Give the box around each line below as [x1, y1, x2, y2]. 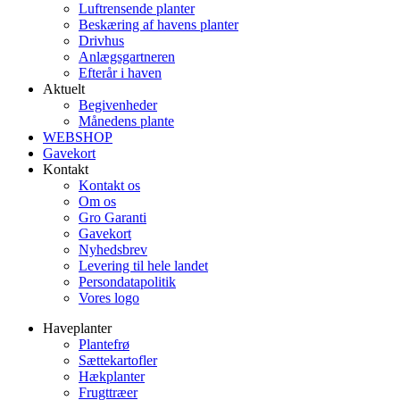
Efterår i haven [79, 64, 162, 80]
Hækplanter [79, 368, 145, 384]
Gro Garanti [79, 209, 146, 225]
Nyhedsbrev [79, 241, 147, 257]
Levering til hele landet [79, 257, 208, 273]
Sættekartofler [79, 352, 157, 368]
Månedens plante [79, 112, 174, 129]
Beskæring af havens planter [79, 16, 238, 32]
